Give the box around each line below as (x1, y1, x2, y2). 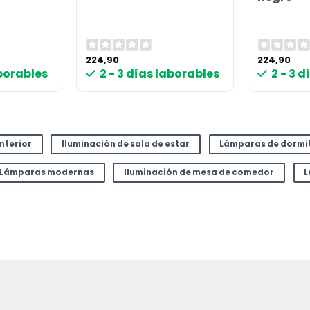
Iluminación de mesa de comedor (124, 166, 275, 178)
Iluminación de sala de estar (62, 138, 190, 150)
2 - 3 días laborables (100, 66, 220, 82)
